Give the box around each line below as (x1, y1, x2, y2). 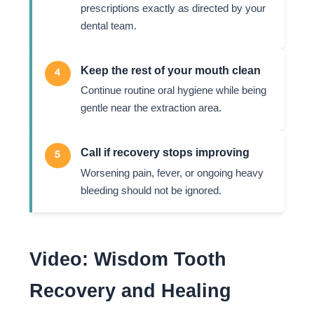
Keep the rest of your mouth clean (81, 63, 261, 76)
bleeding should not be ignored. (81, 184, 222, 196)
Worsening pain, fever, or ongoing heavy (81, 167, 264, 179)
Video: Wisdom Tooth (29, 247, 226, 270)
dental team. (81, 20, 137, 32)
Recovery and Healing (29, 279, 231, 301)
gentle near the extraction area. (81, 102, 222, 114)
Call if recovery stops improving (81, 145, 250, 158)
